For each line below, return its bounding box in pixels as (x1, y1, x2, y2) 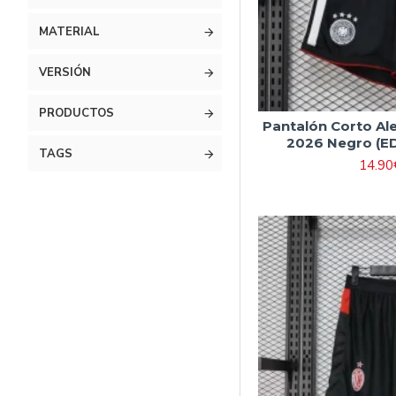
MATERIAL (39, 24, 100, 40)
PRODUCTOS (39, 105, 114, 121)
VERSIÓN (39, 65, 91, 80)
